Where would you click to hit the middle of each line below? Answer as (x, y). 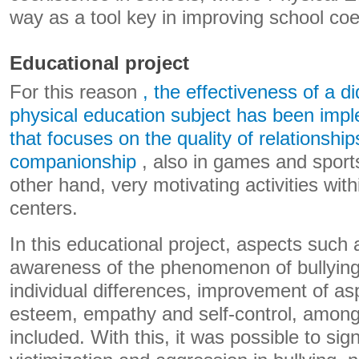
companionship (73, 162)
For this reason (76, 92)
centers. (44, 208)
